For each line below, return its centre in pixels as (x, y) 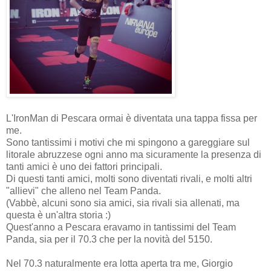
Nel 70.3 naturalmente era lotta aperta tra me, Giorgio (119, 263)
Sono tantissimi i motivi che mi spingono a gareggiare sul (128, 142)
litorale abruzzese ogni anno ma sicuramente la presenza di (134, 154)
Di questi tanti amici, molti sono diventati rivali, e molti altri (129, 178)
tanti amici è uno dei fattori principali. (84, 166)
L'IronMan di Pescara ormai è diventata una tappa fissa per (132, 118)
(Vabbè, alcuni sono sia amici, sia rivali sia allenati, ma (123, 203)
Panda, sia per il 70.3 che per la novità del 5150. (109, 239)
